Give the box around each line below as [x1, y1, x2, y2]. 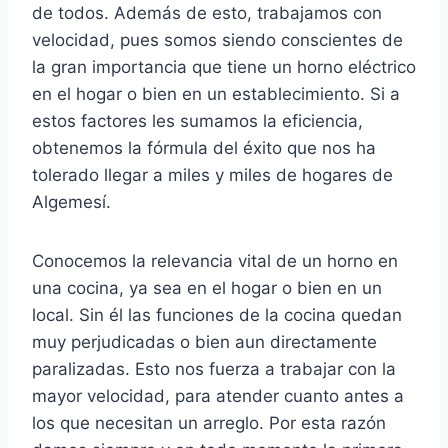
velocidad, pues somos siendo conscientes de [32, 30, 403, 51]
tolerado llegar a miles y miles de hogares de [32, 165, 393, 186]
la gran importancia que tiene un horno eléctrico [32, 57, 416, 78]
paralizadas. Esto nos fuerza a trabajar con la [32, 359, 396, 380]
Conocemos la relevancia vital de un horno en [32, 251, 398, 272]
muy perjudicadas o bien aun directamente [32, 332, 377, 353]
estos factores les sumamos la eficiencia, [32, 111, 363, 132]
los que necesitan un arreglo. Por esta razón [32, 413, 386, 434]
